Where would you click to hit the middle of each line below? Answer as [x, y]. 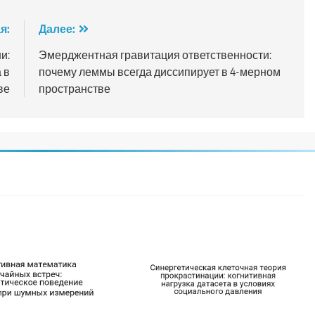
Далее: [57, 28]
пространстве [74, 88]
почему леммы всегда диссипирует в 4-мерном [159, 71]
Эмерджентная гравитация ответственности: [155, 54]
